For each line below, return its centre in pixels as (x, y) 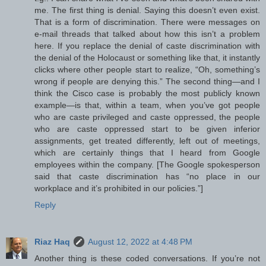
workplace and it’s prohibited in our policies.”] (119, 189)
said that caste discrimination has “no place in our (147, 177)
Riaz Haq (52, 242)
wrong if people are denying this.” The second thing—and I (147, 82)
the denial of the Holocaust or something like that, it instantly (147, 58)
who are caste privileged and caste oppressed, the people (147, 117)
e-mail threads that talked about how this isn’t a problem (147, 34)
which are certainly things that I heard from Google (147, 153)
